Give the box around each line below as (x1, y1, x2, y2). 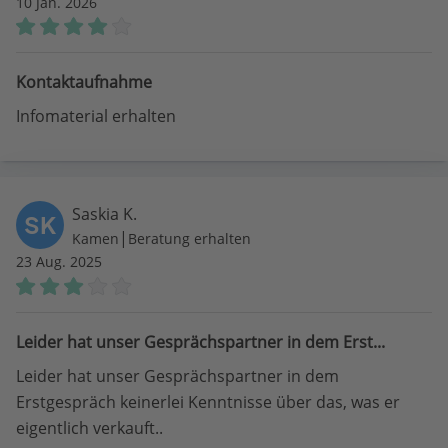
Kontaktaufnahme (16, 71, 152, 94)
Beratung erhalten (128, 229, 251, 249)
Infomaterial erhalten (16, 105, 176, 128)
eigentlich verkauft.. (16, 417, 163, 440)
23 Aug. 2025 (16, 252, 102, 272)
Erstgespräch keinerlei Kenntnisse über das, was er (16, 391, 400, 414)
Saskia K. (72, 203, 137, 226)
